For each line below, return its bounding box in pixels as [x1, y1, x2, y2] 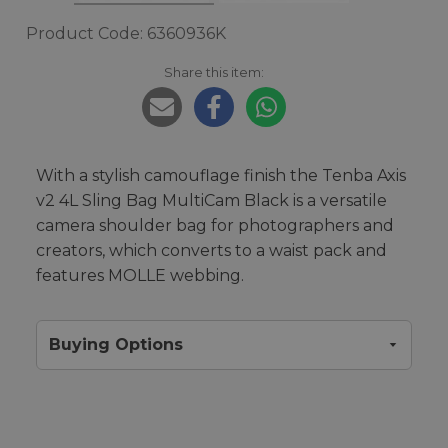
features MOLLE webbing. [36, 266, 244, 285]
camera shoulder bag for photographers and [36, 216, 394, 235]
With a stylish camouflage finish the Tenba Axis [36, 166, 406, 185]
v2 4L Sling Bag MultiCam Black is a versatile [36, 191, 387, 210]
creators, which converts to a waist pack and [36, 241, 387, 260]
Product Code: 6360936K [26, 24, 226, 43]
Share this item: [164, 64, 264, 80]
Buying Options [49, 335, 183, 354]
